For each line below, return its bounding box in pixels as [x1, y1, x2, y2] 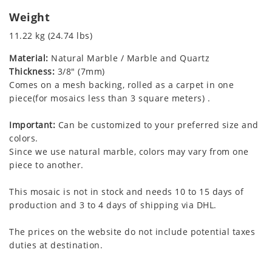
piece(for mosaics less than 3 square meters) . [9, 92, 210, 104]
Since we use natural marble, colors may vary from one [9, 146, 249, 158]
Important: [9, 119, 55, 131]
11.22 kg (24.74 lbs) [9, 30, 92, 42]
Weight [9, 10, 50, 25]
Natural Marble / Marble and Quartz [48, 52, 209, 64]
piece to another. [9, 159, 84, 171]
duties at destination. [9, 239, 103, 251]
